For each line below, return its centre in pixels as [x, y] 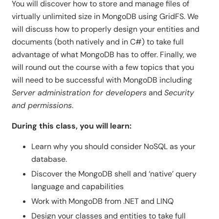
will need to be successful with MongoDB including [102, 80]
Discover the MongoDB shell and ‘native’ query [114, 174]
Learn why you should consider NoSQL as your [113, 147]
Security [179, 93]
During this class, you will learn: [72, 126]
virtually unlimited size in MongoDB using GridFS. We [105, 17]
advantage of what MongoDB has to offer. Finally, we [104, 55]
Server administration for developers [79, 93]
